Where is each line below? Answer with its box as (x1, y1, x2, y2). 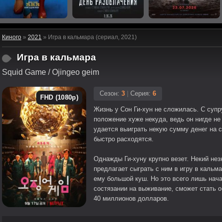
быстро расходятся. (94, 135, 154, 143)
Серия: (128, 90, 153, 97)
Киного (2, 34, 21, 41)
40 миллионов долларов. (94, 195, 169, 202)
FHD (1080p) (40, 94, 78, 101)
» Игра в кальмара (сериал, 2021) (42, 34, 137, 41)
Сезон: (100, 90, 121, 97)
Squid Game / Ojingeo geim (2, 68, 99, 76)
